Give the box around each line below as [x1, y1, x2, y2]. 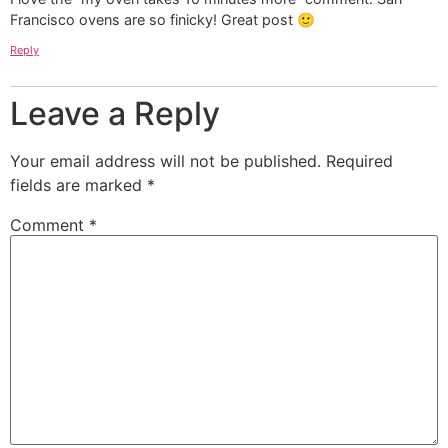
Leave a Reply [10, 93, 220, 133]
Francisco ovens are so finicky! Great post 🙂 [10, 11, 315, 29]
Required [326, 150, 393, 171]
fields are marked [10, 174, 147, 195]
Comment [10, 214, 89, 235]
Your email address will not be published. [10, 150, 321, 171]
